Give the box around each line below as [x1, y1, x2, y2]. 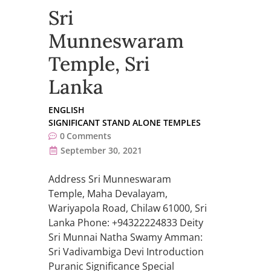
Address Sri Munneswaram [48, 172, 171, 186]
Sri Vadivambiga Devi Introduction [48, 245, 204, 259]
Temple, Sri [48, 51, 149, 77]
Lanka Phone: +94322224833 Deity [48, 216, 203, 230]
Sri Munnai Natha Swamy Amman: [48, 230, 203, 244]
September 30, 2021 [60, 145, 142, 157]
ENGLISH [48, 104, 85, 116]
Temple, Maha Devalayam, [48, 187, 168, 201]
